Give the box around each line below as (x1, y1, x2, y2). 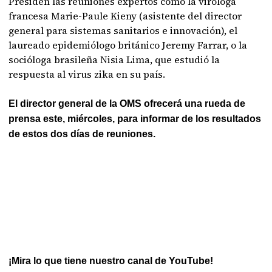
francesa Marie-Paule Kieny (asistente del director (8, 8, 242, 22)
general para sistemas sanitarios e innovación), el (8, 23, 238, 37)
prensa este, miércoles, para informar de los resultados (8, 113, 262, 124)
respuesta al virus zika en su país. (8, 67, 166, 81)
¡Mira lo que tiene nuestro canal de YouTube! (8, 255, 214, 266)
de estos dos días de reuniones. (8, 128, 156, 139)
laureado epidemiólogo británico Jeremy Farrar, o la (8, 38, 248, 52)
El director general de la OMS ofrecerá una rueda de (8, 98, 246, 109)
